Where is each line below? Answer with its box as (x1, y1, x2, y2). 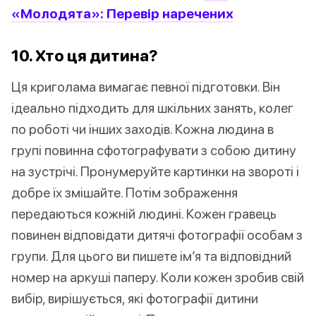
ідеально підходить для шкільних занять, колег (11, 99, 293, 116)
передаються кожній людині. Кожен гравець (11, 205, 276, 222)
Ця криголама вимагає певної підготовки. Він (11, 78, 280, 95)
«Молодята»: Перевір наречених (11, 5, 233, 22)
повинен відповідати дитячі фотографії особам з (11, 226, 303, 243)
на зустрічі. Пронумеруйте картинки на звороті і (11, 163, 299, 180)
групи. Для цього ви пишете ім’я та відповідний (11, 248, 291, 265)
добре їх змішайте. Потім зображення (11, 184, 238, 201)
